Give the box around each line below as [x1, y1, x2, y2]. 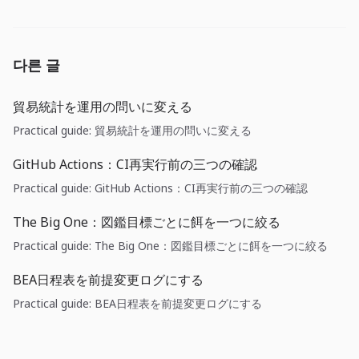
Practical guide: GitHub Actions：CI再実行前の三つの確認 [13, 179, 308, 196]
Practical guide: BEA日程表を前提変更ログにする [13, 295, 262, 311]
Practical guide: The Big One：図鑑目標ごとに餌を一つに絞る [13, 237, 328, 253]
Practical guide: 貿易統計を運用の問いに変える [13, 122, 252, 138]
